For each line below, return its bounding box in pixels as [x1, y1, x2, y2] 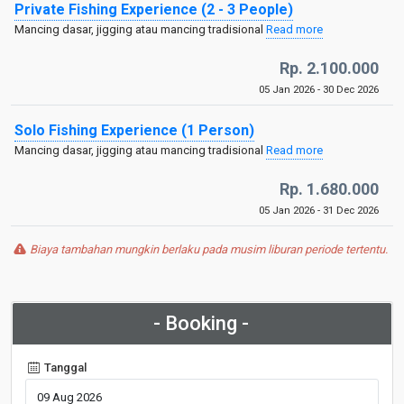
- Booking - [153, 312, 249, 335]
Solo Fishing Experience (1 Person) [14, 122, 254, 139]
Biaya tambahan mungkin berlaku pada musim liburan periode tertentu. [27, 243, 389, 256]
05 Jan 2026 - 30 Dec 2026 [259, 83, 379, 96]
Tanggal [41, 361, 87, 374]
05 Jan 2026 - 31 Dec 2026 [259, 204, 379, 216]
